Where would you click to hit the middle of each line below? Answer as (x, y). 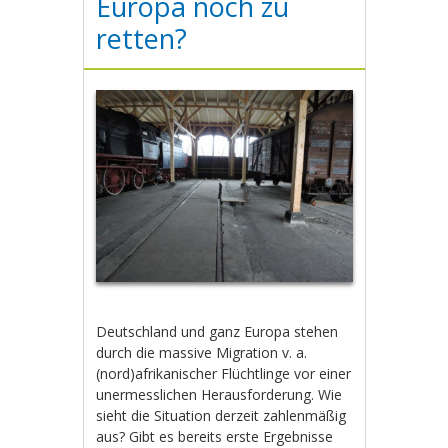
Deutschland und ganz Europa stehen (217, 331)
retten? (142, 38)
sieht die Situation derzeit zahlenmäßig (221, 415)
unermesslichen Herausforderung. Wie (219, 394)
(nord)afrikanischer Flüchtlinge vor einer (224, 373)
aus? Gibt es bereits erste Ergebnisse (215, 436)
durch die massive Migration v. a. (202, 352)
